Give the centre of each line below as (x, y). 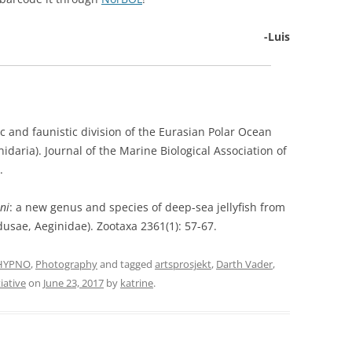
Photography (66, 264)
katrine (137, 282)
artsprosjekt (183, 264)
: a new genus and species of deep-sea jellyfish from (147, 207)
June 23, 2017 (73, 282)
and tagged (126, 264)
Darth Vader (244, 264)
